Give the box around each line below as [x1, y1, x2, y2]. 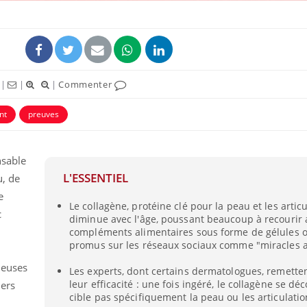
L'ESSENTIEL [62, 170, 128, 186]
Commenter [58, 78, 115, 91]
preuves [28, 108, 59, 121]
